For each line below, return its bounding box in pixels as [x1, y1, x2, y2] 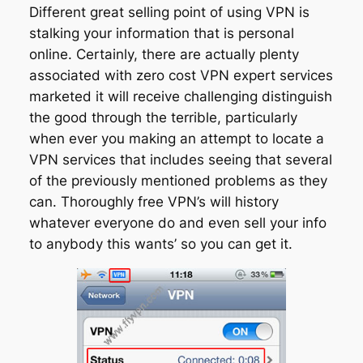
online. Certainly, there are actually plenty [28, 46, 299, 63]
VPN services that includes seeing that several [28, 152, 332, 169]
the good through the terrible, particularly [28, 109, 297, 126]
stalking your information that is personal [28, 25, 294, 42]
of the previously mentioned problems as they [28, 173, 327, 190]
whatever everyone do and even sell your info [28, 215, 327, 232]
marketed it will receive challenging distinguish [28, 88, 332, 105]
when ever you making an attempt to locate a [28, 130, 324, 147]
